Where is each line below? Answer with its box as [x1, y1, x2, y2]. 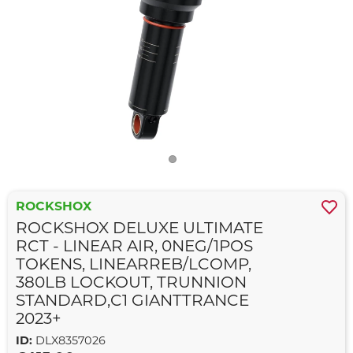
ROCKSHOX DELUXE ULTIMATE [16, 221, 263, 237]
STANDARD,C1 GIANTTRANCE [16, 294, 249, 310]
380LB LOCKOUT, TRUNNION [16, 276, 247, 292]
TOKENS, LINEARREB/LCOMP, [16, 258, 251, 273]
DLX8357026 [32, 336, 106, 347]
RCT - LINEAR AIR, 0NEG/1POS [16, 240, 253, 255]
